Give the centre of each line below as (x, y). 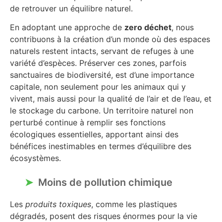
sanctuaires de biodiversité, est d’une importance (102, 75)
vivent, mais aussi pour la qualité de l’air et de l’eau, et (111, 99)
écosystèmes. (35, 158)
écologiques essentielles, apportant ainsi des (94, 135)
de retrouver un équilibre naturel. (71, 9)
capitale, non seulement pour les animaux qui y (98, 87)
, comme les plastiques (134, 204)
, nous (183, 28)
